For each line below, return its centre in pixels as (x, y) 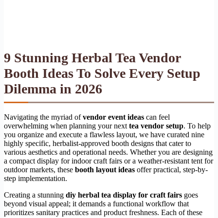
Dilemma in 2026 (53, 89)
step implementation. (36, 178)
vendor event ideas (113, 117)
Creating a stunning (35, 195)
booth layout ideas (105, 169)
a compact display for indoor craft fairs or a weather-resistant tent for (109, 161)
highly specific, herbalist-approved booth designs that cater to (98, 143)
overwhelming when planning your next (66, 126)
